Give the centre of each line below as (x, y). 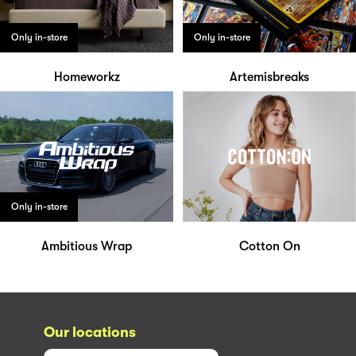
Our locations (90, 332)
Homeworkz (87, 77)
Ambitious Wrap (87, 246)
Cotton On (269, 246)
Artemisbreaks (269, 77)
